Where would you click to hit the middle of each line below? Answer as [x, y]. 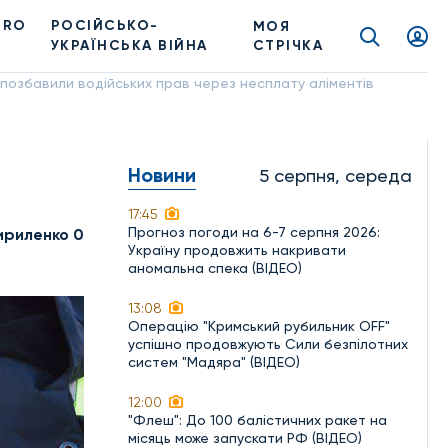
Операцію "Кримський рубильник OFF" [259, 326]
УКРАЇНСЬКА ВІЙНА [129, 45]
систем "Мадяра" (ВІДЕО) [214, 362]
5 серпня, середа [335, 175]
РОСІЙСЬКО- [104, 25]
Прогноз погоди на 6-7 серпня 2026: [254, 232]
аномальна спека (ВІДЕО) [215, 268]
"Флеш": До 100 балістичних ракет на [257, 420]
